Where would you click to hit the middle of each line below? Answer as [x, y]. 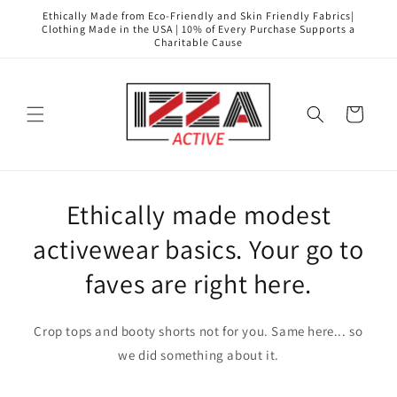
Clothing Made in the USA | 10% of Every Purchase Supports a [198, 29]
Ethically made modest [198, 215]
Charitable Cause [198, 42]
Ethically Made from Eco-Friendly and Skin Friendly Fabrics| [198, 16]
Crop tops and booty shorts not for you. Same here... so [198, 331]
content [50, 27]
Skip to [48, 12]
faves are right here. [198, 284]
